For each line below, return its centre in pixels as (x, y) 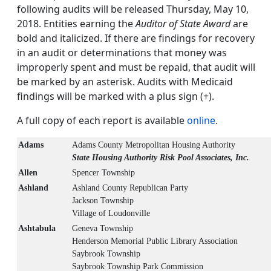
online (201, 121)
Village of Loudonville (111, 214)
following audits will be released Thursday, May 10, (133, 9)
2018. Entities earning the (76, 24)
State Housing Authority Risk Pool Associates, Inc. (161, 158)
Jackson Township (103, 201)
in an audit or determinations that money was (122, 53)
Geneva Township (103, 229)
